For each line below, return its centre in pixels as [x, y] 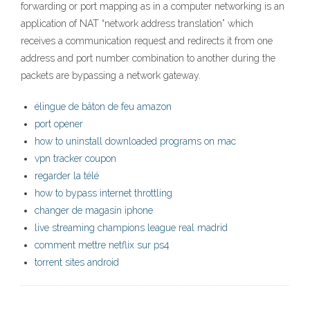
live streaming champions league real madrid [131, 228]
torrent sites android [77, 263]
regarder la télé [67, 176]
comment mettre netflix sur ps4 [102, 245]
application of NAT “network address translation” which [137, 24]
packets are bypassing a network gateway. [111, 76]
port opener [59, 124]
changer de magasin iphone [94, 211]
